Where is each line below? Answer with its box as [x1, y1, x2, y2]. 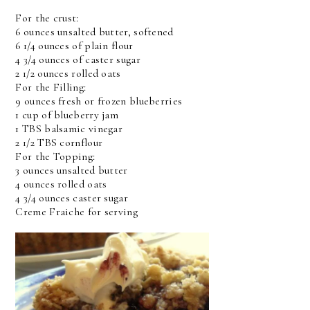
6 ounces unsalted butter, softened [15, 25, 174, 39]
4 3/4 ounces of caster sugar [15, 53, 140, 66]
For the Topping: [15, 149, 95, 163]
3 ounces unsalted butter [15, 163, 128, 177]
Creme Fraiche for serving [15, 205, 138, 219]
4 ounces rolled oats [15, 177, 107, 191]
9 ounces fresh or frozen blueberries [15, 94, 183, 108]
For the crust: [15, 11, 79, 25]
